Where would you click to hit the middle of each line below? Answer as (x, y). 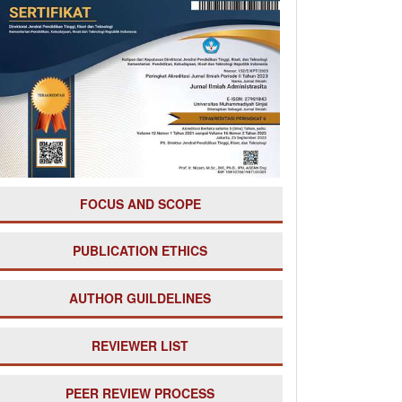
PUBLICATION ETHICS (140, 250)
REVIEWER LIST (140, 345)
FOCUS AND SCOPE (140, 204)
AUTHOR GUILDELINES (140, 298)
